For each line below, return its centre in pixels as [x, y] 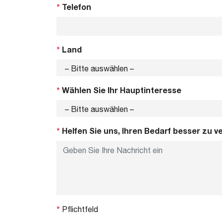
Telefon [76, 7]
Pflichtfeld [79, 209]
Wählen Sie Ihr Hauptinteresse [121, 90]
